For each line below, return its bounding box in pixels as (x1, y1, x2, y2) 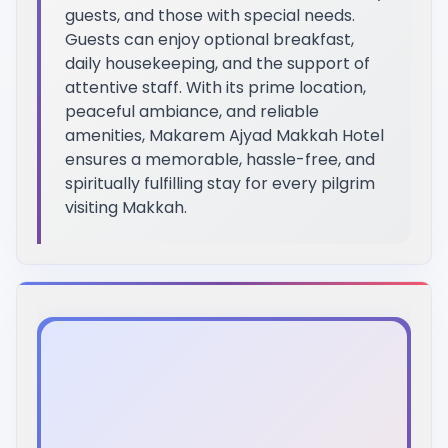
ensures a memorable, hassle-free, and (65, 148, 375, 172)
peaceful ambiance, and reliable (65, 100, 319, 124)
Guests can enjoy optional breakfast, (65, 28, 354, 52)
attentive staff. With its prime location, (65, 76, 366, 100)
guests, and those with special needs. (65, 4, 355, 28)
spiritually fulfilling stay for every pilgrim (65, 172, 375, 196)
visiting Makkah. (65, 196, 187, 220)
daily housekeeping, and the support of (65, 52, 370, 76)
